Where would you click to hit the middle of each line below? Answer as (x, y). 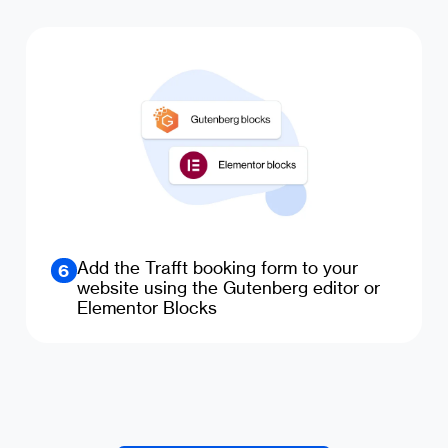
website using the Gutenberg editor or (228, 287)
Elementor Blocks (146, 307)
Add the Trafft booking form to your (217, 267)
